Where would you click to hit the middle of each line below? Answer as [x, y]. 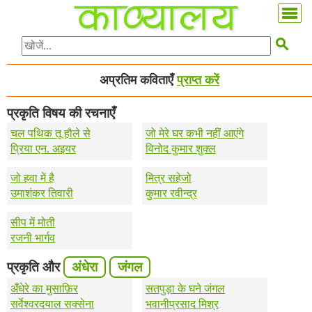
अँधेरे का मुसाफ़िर [44, 289]
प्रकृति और [35, 267]
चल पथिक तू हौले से [50, 134]
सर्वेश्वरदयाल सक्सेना [52, 304]
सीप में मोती [33, 223]
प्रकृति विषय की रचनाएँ [61, 114]
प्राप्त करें [198, 80]
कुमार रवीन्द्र [171, 194]
